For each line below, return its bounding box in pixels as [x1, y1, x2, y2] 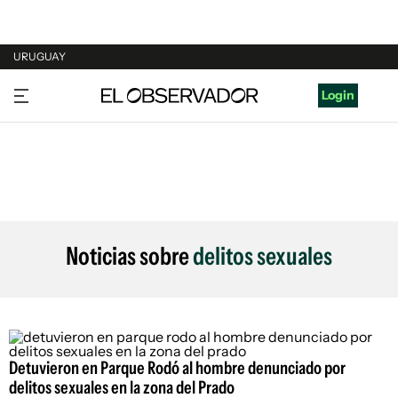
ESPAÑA [13, 149, 62, 165]
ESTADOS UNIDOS [13, 183, 123, 199]
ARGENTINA [13, 115, 86, 131]
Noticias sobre [66, 241, 193, 271]
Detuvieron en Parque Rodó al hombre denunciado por [9, 357, 346, 378]
